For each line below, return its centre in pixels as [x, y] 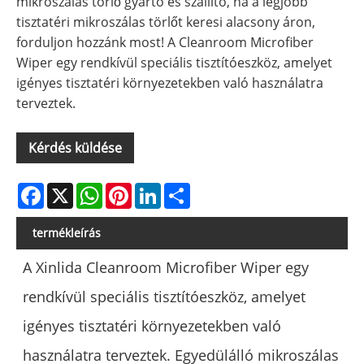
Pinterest [160, 190]
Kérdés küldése [75, 148]
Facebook [73, 190]
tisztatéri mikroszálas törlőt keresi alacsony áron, [166, 22]
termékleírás [67, 233]
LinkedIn [186, 190]
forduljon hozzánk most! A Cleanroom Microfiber [165, 43]
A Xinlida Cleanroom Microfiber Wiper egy [166, 268]
